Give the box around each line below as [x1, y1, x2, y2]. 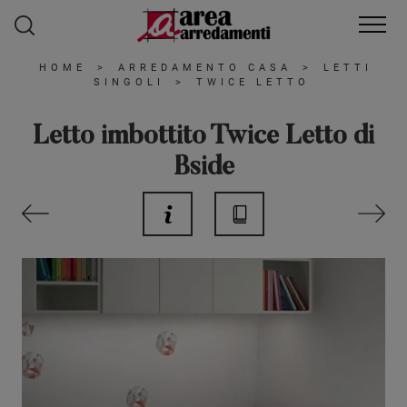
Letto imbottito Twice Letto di [33, 124, 374, 152]
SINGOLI [94, 76, 164, 89]
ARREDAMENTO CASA [117, 62, 292, 74]
